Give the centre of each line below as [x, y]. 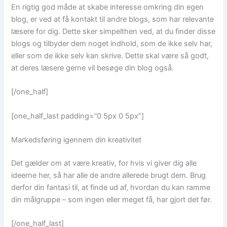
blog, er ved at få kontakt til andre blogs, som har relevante [113, 19]
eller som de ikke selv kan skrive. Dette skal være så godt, [110, 55]
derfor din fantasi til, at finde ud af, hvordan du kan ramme [111, 187]
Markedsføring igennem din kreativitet [77, 140]
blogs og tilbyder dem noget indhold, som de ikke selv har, [112, 43]
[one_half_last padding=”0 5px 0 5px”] [78, 116]
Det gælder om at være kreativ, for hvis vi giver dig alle [104, 163]
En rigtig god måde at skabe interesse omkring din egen [108, 7]
